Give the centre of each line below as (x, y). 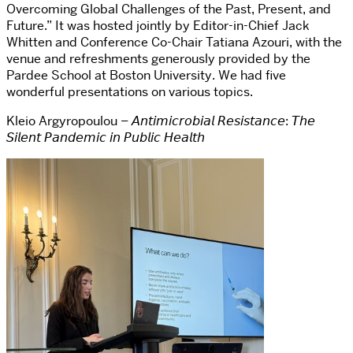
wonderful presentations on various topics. (130, 91)
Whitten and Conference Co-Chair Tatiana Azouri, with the (174, 42)
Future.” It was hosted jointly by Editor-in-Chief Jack (158, 25)
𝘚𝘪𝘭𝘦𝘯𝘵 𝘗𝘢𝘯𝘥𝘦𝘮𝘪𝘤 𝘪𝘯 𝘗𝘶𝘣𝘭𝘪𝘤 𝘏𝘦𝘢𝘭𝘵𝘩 (106, 137)
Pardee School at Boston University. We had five (146, 75)
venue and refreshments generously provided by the (158, 58)
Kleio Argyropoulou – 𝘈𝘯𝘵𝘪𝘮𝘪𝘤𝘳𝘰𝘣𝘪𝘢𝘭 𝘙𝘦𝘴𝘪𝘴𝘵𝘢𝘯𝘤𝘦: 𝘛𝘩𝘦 (161, 121)
